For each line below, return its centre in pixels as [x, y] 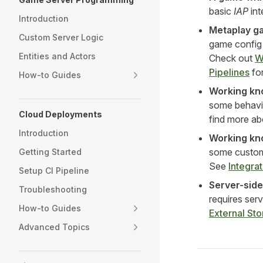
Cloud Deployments [60, 114]
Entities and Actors [57, 56]
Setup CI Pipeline [54, 171]
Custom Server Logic [61, 37]
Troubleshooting [53, 189]
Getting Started [50, 152]
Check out [232, 58]
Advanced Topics [54, 227]
